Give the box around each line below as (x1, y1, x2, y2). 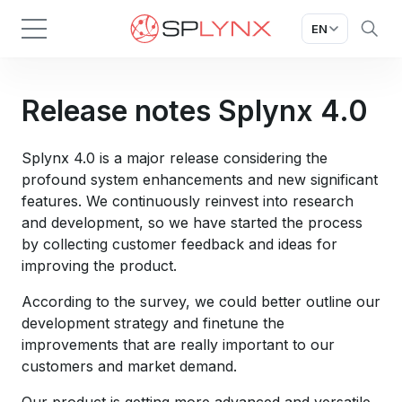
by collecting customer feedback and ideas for (22, 235, 337, 253)
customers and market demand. (22, 357, 237, 375)
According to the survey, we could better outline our (22, 293, 380, 310)
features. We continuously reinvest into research (22, 192, 354, 210)
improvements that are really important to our (22, 336, 335, 354)
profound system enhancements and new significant (22, 170, 378, 188)
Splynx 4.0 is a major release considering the (22, 149, 328, 167)
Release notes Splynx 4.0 (22, 93, 368, 128)
